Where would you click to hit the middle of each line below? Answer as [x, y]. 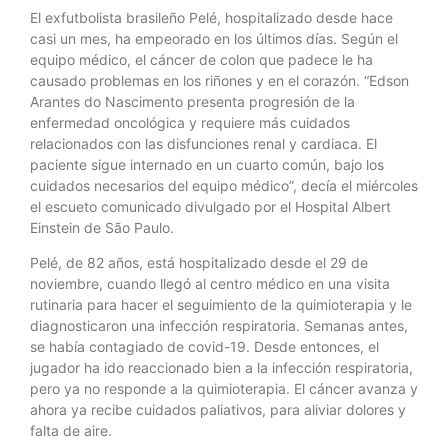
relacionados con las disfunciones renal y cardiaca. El [203, 143]
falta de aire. [73, 431]
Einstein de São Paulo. [104, 227]
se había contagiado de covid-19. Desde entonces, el [204, 347]
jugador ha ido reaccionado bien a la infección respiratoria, [221, 368]
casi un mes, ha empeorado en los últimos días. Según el [214, 38]
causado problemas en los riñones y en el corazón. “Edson [219, 80]
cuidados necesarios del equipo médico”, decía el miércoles [224, 185]
